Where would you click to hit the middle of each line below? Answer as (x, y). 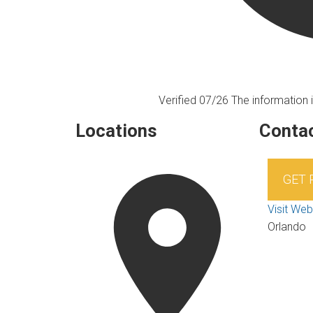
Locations (116, 130)
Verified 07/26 (195, 100)
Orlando (286, 227)
